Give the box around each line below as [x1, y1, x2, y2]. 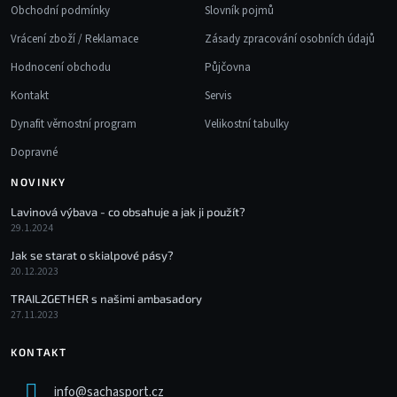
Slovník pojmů [205, 3, 274, 19]
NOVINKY [11, 175, 66, 188]
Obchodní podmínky [11, 3, 110, 19]
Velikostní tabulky [205, 116, 289, 132]
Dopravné [11, 144, 58, 160]
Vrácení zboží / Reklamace [11, 31, 138, 47]
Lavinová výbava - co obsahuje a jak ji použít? [11, 205, 245, 219]
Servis [205, 88, 231, 104]
